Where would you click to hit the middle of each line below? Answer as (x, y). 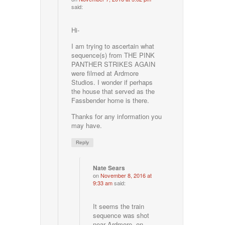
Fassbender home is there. (110, 100)
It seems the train (119, 206)
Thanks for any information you (117, 117)
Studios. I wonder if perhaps (112, 82)
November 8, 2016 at (126, 176)
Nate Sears (109, 168)
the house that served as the (113, 91)
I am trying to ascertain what (113, 46)
